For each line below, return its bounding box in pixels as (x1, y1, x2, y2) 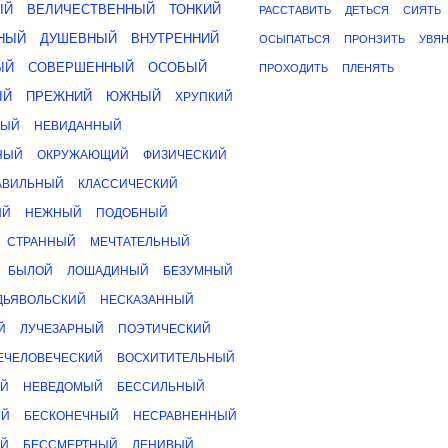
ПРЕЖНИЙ (26, 89, 92, 104)
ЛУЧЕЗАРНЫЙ (20, 322, 104, 336)
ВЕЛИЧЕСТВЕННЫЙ (27, 2, 155, 17)
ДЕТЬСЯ (345, 4, 389, 16)
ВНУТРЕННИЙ (131, 31, 219, 46)
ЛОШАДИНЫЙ (67, 264, 149, 278)
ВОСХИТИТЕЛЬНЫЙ (117, 351, 235, 365)
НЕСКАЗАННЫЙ (100, 293, 194, 307)
